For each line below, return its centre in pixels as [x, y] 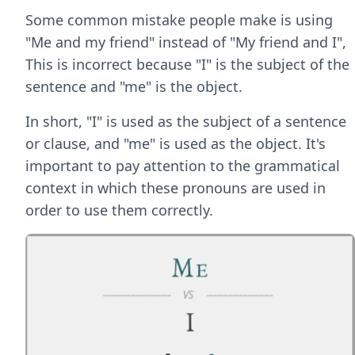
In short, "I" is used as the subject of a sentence [186, 121]
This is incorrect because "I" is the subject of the [187, 64]
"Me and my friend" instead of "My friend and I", [186, 42]
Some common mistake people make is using [179, 20]
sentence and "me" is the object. [134, 86]
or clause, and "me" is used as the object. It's [176, 143]
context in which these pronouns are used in [176, 188]
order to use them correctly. [119, 210]
